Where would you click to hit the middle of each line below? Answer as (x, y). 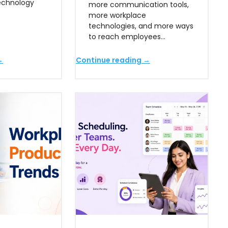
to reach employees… (127, 37)
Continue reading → (113, 60)
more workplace (117, 15)
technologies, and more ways (141, 26)
